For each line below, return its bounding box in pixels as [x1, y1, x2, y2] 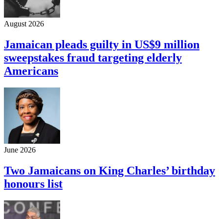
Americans [4, 64, 58, 77]
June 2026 [4, 145, 36, 154]
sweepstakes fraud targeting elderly [4, 51, 182, 64]
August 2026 [4, 20, 44, 28]
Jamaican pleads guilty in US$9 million [4, 38, 199, 51]
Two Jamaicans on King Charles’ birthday [4, 164, 215, 177]
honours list [4, 177, 63, 190]
